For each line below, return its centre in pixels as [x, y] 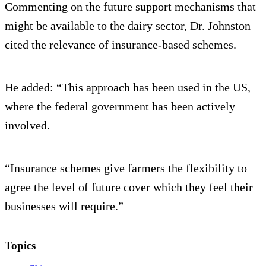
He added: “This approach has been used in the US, [128, 88]
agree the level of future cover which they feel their [129, 187]
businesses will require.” [64, 206]
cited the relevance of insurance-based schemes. [121, 45]
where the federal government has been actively [120, 107]
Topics [20, 246]
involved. [27, 126]
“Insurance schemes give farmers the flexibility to [126, 168]
